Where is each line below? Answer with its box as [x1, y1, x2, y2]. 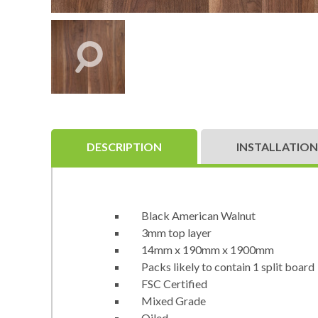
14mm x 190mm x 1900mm [141, 242, 274, 256]
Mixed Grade [141, 293, 206, 307]
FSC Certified [141, 276, 207, 290]
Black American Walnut [141, 208, 256, 222]
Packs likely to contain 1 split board [141, 259, 314, 273]
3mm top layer [141, 225, 212, 239]
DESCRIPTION [87, 139, 162, 153]
